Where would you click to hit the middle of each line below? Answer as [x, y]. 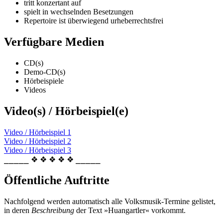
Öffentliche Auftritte [57, 180]
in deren [18, 211]
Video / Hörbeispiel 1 [38, 132]
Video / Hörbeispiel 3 [38, 150]
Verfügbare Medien [54, 42]
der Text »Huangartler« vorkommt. [130, 211]
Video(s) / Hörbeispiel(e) [66, 111]
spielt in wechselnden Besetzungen [79, 11]
